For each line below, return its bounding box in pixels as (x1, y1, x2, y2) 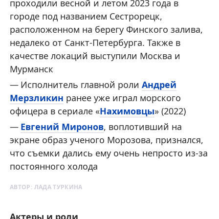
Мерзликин (10, 92, 64, 104)
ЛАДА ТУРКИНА (34, 183, 83, 191)
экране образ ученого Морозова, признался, (10, 134, 203, 146)
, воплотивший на (104, 121, 182, 132)
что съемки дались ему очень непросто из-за (10, 147, 208, 159)
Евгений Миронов (21, 121, 104, 132)
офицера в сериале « (10, 105, 100, 117)
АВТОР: (10, 183, 34, 191)
